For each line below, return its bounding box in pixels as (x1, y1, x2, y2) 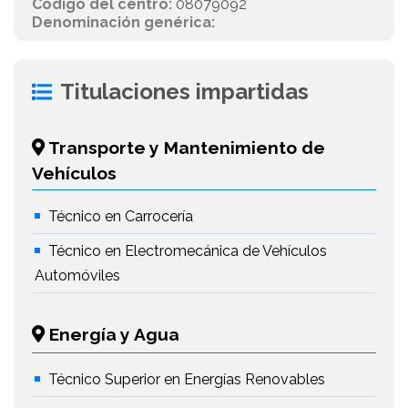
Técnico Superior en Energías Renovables (48, 371, 325, 388)
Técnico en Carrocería (48, 208, 193, 225)
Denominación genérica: (32, 14, 215, 31)
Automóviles (35, 267, 120, 284)
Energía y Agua (45, 324, 179, 344)
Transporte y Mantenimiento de (45, 138, 325, 158)
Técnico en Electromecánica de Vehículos (48, 242, 327, 260)
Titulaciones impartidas (60, 78, 309, 105)
